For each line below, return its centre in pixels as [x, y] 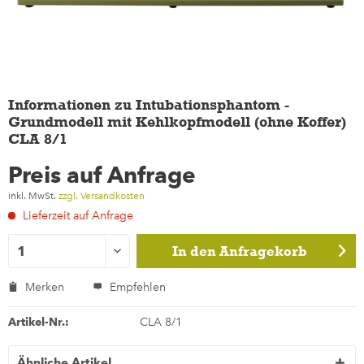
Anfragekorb [264, 251]
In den [195, 251]
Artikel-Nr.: [39, 322]
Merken [45, 287]
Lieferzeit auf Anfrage [76, 216]
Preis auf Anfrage [102, 175]
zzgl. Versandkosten [102, 196]
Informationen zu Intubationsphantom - [149, 104]
